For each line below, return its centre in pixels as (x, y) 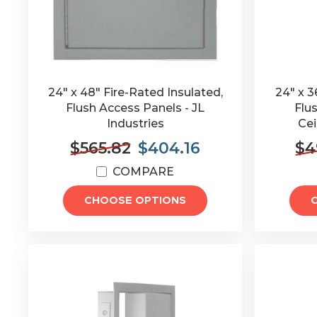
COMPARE (144, 172)
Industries (135, 123)
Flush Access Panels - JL (136, 108)
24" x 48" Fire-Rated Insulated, (135, 92)
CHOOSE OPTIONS (136, 201)
